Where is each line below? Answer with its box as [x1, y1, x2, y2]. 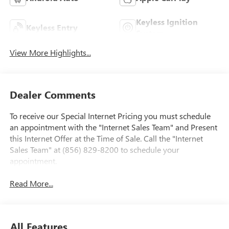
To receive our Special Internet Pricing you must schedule [9, 110, 211, 121]
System [136, 28, 164, 39]
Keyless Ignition [136, 16, 198, 28]
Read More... [9, 178, 53, 189]
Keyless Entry [26, 22, 78, 33]
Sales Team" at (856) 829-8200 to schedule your [9, 144, 179, 155]
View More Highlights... [9, 47, 91, 58]
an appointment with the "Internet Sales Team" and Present [9, 121, 217, 132]
